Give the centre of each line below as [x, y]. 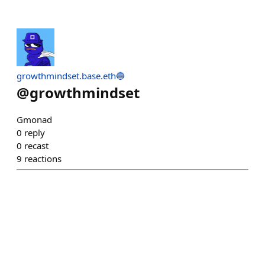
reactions [43, 158]
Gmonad [34, 119]
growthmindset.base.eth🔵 [71, 75]
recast [36, 145]
